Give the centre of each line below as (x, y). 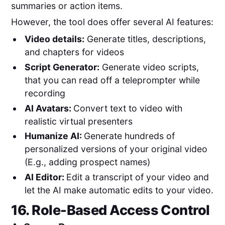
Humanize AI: (54, 136)
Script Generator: (62, 67)
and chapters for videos (74, 52)
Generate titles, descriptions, (145, 39)
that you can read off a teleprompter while (112, 80)
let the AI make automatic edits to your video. (119, 190)
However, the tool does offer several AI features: (113, 22)
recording (45, 93)
